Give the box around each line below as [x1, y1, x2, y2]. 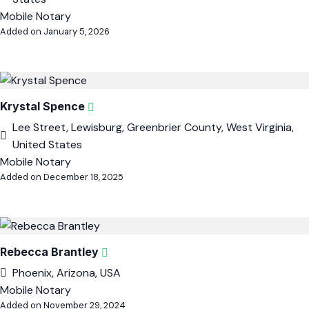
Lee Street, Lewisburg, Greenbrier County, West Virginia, [12, 120, 294, 134]
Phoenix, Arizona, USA [12, 266, 121, 280]
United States [12, 137, 82, 152]
